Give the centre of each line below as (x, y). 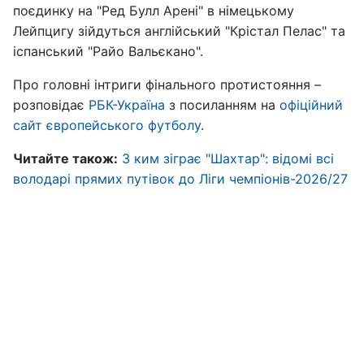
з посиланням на (222, 105)
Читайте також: (65, 158)
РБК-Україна (127, 105)
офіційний (311, 105)
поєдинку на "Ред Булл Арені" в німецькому (154, 11)
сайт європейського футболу (107, 125)
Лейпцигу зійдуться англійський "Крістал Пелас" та (179, 31)
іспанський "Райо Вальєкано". (108, 51)
